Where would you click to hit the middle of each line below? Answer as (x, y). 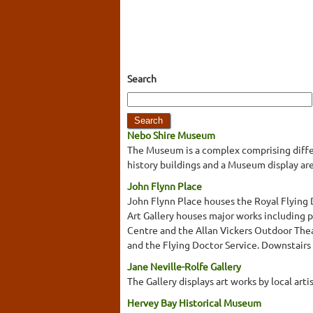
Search (142, 78)
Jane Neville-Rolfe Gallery (184, 266)
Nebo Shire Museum (171, 134)
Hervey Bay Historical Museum (194, 302)
